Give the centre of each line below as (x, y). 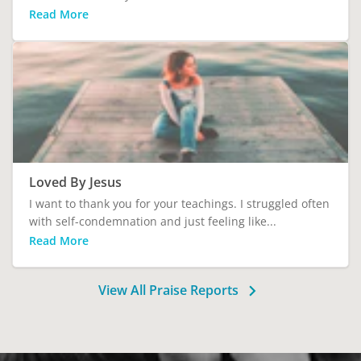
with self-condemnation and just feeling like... (153, 221)
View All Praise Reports (170, 290)
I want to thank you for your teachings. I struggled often (179, 203)
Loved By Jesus (75, 182)
